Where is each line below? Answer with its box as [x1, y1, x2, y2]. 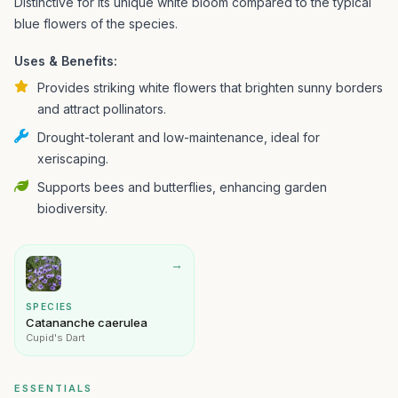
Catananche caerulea [26, 315, 147, 330]
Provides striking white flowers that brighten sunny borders [37, 80, 383, 95]
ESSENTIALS [14, 382, 92, 394]
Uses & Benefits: [14, 53, 117, 68]
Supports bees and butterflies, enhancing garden [37, 179, 327, 195]
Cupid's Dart [26, 331, 85, 344]
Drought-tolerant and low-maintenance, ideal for [37, 130, 320, 145]
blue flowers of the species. [14, 16, 178, 31]
